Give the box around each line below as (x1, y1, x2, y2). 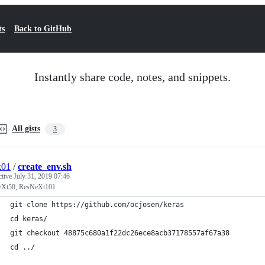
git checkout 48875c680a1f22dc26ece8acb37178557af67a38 (10, 229, 230, 237)
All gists (12, 124, 40, 133)
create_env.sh (18, 161, 72, 172)
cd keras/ (10, 215, 47, 223)
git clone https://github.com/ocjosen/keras (10, 201, 184, 209)
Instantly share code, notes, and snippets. (34, 70, 231, 83)
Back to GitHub (14, 24, 72, 33)
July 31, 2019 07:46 (14, 172, 70, 180)
